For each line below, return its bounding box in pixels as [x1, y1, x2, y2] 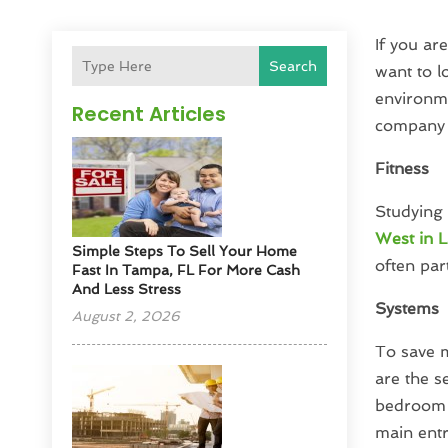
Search [268, 58, 317, 75]
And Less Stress [72, 281, 182, 298]
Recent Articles [72, 100, 227, 129]
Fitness [374, 159, 429, 179]
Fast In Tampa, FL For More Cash [72, 262, 301, 279]
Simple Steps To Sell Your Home [72, 243, 298, 260]
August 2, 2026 [72, 308, 181, 325]
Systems [374, 299, 439, 319]
